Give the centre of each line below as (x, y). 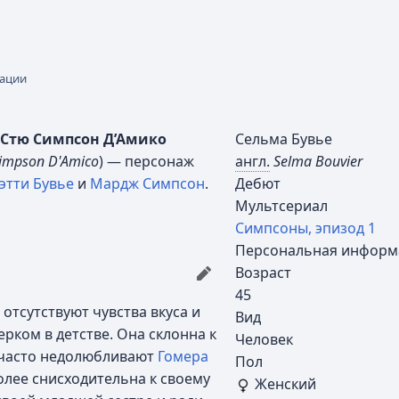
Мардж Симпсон (147, 183)
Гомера (183, 356)
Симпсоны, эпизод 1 (305, 228)
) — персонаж (147, 161)
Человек (264, 339)
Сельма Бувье (284, 139)
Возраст (263, 273)
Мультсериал (281, 206)
